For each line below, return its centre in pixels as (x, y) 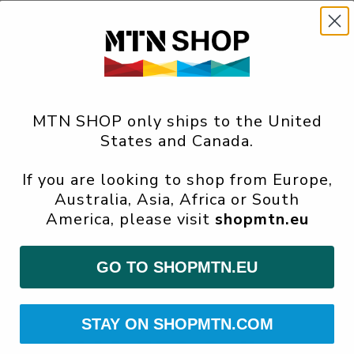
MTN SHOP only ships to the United (177, 122)
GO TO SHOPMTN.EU (177, 267)
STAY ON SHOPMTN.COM (177, 324)
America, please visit (130, 220)
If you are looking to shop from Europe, (177, 180)
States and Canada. (177, 141)
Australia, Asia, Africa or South (177, 200)
